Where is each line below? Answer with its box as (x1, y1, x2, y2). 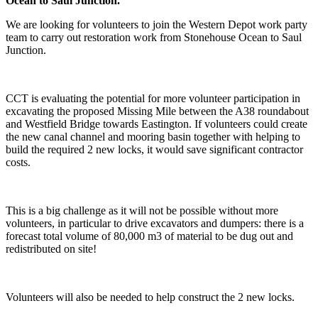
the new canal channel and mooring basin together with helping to (6, 131, 300, 143)
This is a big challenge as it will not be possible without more (6, 204, 278, 217)
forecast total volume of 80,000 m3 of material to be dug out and (6, 230, 293, 243)
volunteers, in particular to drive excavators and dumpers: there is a (6, 217, 304, 230)
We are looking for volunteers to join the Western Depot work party (6, 18, 307, 31)
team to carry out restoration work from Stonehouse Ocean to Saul (6, 31, 302, 44)
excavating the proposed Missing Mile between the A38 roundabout (6, 105, 309, 118)
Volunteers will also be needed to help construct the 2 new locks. (6, 291, 295, 304)
